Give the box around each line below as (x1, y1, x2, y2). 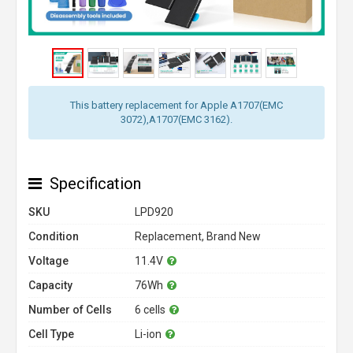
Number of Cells (28, 303, 112, 316)
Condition (28, 230, 79, 243)
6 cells (135, 303, 165, 316)
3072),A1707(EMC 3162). (121, 113, 232, 125)
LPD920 (135, 206, 173, 218)
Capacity (28, 279, 72, 292)
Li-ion (135, 328, 162, 340)
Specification (50, 174, 141, 193)
